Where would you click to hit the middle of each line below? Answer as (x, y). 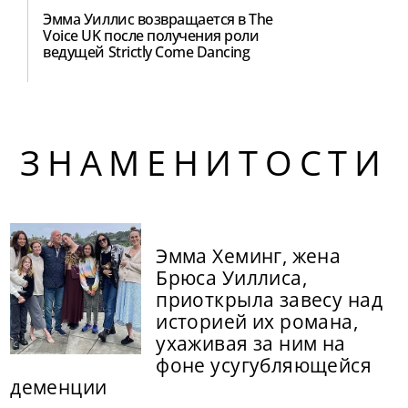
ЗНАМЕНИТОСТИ (204, 163)
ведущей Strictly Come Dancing (147, 51)
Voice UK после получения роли (151, 35)
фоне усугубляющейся (264, 366)
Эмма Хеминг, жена (249, 256)
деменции (59, 388)
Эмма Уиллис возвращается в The (158, 19)
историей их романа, (257, 322)
